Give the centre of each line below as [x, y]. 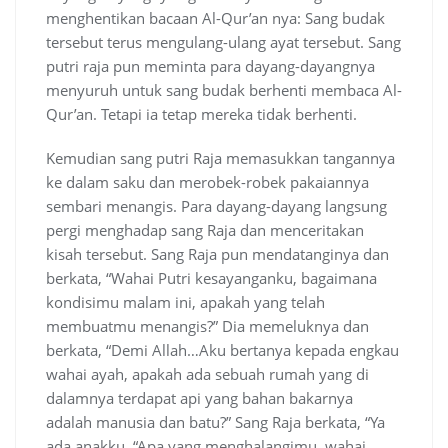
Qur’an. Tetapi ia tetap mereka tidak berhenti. [201, 114]
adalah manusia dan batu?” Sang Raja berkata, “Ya [215, 422]
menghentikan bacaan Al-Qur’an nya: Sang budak [215, 18]
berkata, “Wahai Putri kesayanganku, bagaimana [211, 278]
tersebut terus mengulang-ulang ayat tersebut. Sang [223, 42]
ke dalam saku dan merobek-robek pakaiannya [207, 182]
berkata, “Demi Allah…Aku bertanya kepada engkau [222, 350]
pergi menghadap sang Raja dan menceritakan [205, 230]
